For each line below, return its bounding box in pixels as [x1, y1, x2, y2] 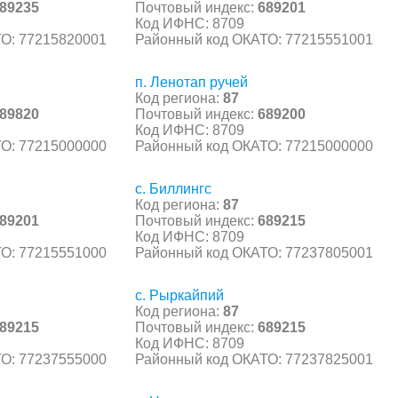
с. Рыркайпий [135, 287, 224, 303]
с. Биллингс [135, 180, 211, 196]
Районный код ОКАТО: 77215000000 [135, 138, 373, 154]
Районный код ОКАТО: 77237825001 [135, 351, 373, 367]
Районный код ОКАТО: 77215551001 [135, 31, 373, 47]
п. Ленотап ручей [135, 74, 248, 90]
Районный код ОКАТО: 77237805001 [135, 244, 373, 260]
